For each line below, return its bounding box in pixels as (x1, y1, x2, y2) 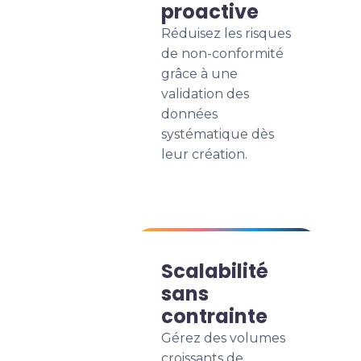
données (161, 106, 218, 122)
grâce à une (161, 66, 238, 81)
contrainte (161, 303, 268, 330)
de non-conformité (161, 46, 284, 61)
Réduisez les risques (161, 26, 291, 41)
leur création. (161, 147, 247, 162)
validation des (161, 86, 249, 102)
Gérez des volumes (161, 330, 285, 346)
